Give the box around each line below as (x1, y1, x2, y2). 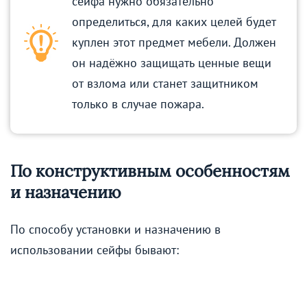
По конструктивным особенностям (10, 160, 290, 182)
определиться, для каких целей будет (72, 14, 276, 30)
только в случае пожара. (72, 96, 204, 112)
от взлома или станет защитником (72, 75, 258, 92)
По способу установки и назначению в (10, 221, 221, 238)
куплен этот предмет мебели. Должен (72, 34, 276, 51)
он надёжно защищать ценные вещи (72, 55, 271, 71)
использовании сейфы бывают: (10, 242, 179, 258)
